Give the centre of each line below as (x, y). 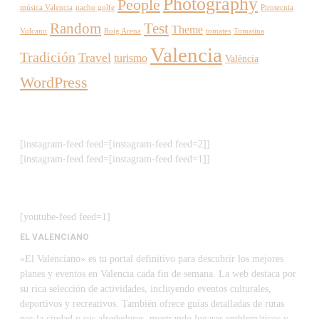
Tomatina (249, 31)
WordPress (54, 82)
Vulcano (33, 31)
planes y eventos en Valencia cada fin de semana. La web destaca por (158, 273)
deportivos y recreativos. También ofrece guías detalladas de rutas (152, 303)
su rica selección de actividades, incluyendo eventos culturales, (146, 288)
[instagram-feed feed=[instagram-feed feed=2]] (115, 144)
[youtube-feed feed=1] (65, 216)
